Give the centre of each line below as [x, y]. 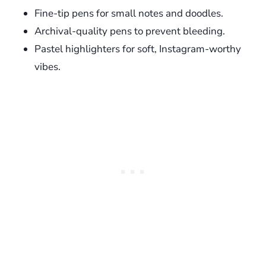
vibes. [47, 67]
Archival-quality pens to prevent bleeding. [130, 31]
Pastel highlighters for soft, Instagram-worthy [138, 49]
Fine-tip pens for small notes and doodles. [129, 14]
